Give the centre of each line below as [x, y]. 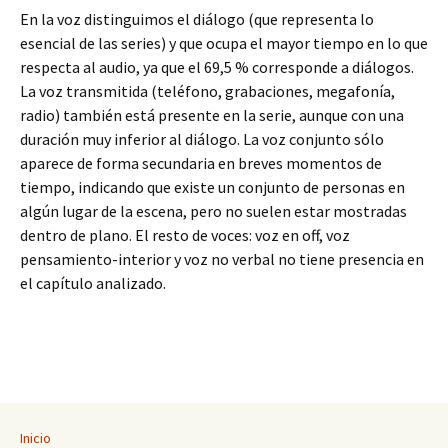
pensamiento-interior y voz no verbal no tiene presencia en [222, 258]
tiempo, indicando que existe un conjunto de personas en [212, 186]
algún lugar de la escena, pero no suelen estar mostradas [213, 210]
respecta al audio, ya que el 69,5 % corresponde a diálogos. [217, 66]
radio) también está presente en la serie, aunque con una [212, 114]
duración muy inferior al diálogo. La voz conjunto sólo [202, 138]
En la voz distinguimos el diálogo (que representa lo [197, 18]
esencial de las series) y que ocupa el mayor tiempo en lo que [224, 42]
